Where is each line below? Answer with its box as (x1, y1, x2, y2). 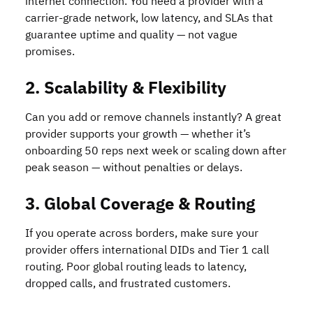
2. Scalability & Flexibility (25, 75, 226, 101)
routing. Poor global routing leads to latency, (25, 259, 247, 275)
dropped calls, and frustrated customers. (25, 275, 231, 292)
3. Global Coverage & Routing (25, 191, 255, 217)
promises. (25, 43, 75, 60)
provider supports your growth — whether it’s (25, 126, 251, 143)
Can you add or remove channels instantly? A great (25, 109, 282, 126)
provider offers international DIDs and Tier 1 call (25, 242, 269, 259)
